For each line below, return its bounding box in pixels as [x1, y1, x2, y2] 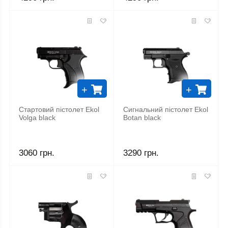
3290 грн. [123, 148, 159, 158]
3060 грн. [19, 148, 54, 158]
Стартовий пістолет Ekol [19, 105, 99, 113]
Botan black [123, 113, 161, 122]
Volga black [19, 113, 55, 122]
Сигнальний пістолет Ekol [123, 105, 209, 113]
